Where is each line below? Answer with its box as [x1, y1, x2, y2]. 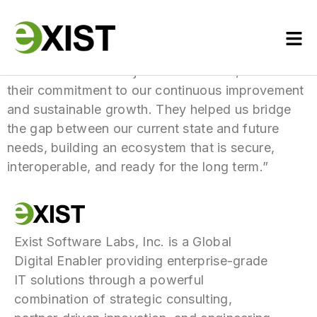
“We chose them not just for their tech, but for [7, 63, 284, 79]
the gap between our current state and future [7, 120, 279, 136]
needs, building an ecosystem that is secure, [7, 139, 275, 155]
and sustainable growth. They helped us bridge [7, 101, 292, 117]
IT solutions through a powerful [14, 272, 204, 287]
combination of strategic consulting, [14, 291, 232, 306]
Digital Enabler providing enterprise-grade [14, 253, 268, 268]
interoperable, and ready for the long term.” [7, 158, 269, 174]
